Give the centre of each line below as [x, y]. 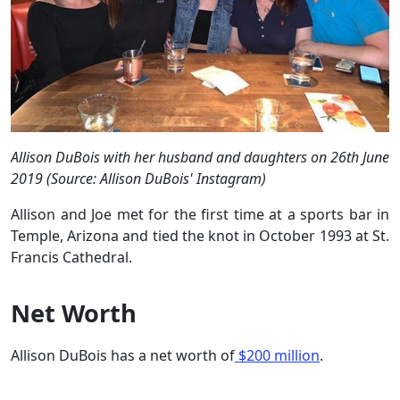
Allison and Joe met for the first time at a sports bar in [200, 214]
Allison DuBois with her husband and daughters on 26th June [200, 157]
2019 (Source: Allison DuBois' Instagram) [138, 178]
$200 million [277, 355]
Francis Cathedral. [73, 257]
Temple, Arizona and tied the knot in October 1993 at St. [200, 235]
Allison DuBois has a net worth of [123, 355]
